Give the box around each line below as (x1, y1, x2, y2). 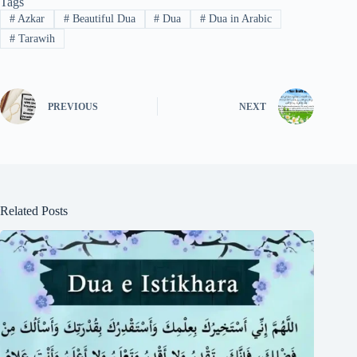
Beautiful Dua (69, 13, 135, 25)
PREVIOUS (48, 101, 98, 113)
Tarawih (14, 32, 55, 45)
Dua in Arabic (206, 13, 273, 25)
